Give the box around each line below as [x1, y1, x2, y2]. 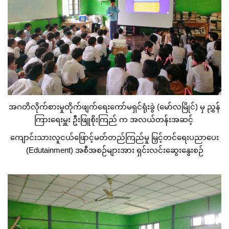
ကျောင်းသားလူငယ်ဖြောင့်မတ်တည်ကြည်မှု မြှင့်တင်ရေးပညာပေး [10, 132, 219, 142]
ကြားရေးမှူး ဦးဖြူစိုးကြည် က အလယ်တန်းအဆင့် [34, 114, 195, 124]
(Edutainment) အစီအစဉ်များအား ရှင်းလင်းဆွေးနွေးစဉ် [26, 145, 203, 154]
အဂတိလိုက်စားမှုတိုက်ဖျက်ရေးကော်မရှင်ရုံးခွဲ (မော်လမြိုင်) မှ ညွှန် [9, 102, 220, 111]
